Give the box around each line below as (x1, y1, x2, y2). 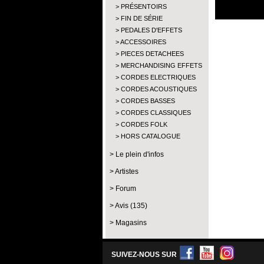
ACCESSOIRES (120, 38, 166, 45)
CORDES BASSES (121, 97, 175, 104)
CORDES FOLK (121, 121, 167, 128)
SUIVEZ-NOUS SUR (111, 250, 177, 259)
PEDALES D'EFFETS (121, 27, 182, 34)
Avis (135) (115, 202, 147, 210)
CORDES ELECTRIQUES (121, 74, 196, 81)
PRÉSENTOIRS (121, 3, 167, 10)
